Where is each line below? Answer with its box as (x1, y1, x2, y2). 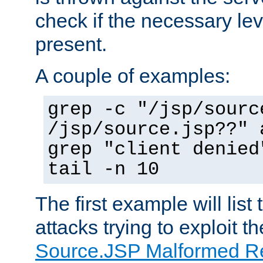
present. (35, 32, 107, 55)
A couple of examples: (35, 64, 230, 87)
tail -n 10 (48, 159, 159, 180)
